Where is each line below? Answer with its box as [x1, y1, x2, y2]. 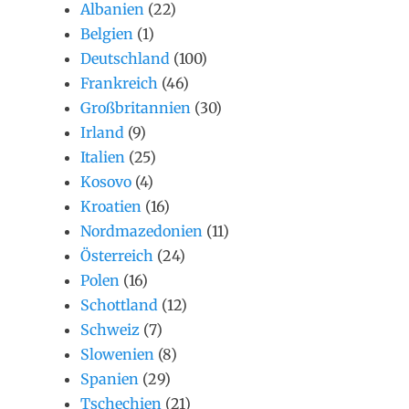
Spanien [80, 370, 139, 389]
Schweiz [80, 320, 140, 340]
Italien [80, 148, 125, 167]
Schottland [80, 296, 158, 315]
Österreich [80, 246, 153, 266]
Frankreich [80, 74, 158, 93]
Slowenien [80, 345, 154, 364]
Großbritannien [80, 99, 191, 118]
